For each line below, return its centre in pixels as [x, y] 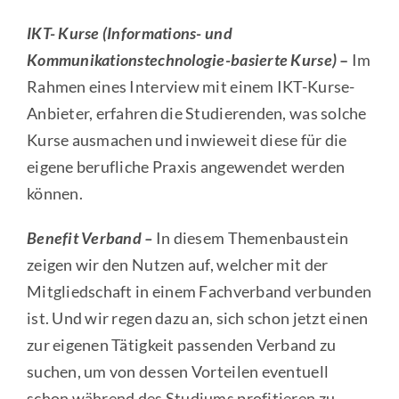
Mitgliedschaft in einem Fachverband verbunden [199, 291]
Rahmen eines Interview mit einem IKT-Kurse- [191, 86]
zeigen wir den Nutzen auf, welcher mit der [177, 264]
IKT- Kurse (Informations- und [129, 33]
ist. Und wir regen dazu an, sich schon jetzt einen [197, 318]
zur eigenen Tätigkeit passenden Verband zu [181, 344]
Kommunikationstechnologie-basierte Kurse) [182, 59]
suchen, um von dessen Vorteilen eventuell [178, 371]
